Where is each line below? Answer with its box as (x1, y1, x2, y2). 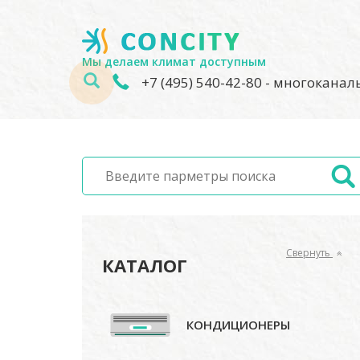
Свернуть (286, 246, 333, 260)
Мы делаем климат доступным (82, 54, 266, 69)
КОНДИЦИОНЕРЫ (186, 317, 290, 333)
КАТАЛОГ (102, 253, 187, 277)
